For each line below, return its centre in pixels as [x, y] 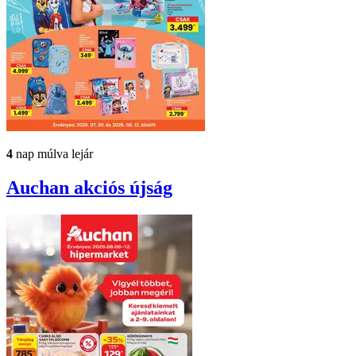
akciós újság [123, 188]
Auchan [40, 188]
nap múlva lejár [53, 154]
